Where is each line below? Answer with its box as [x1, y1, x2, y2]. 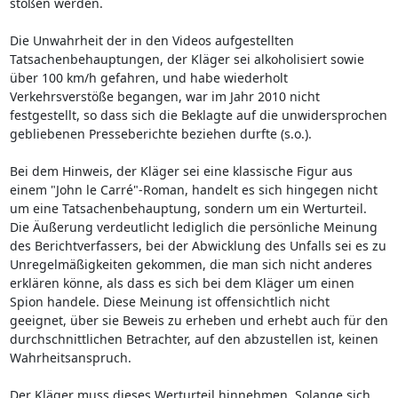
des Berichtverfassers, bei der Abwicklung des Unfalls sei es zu [9, 236, 386, 254]
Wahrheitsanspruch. [9, 348, 131, 366]
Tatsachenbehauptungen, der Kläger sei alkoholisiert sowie [9, 50, 364, 68]
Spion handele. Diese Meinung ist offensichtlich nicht [9, 292, 330, 310]
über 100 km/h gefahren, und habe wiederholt [9, 68, 288, 86]
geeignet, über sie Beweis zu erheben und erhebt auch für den [9, 311, 388, 329]
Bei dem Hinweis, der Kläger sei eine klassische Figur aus [9, 162, 353, 179]
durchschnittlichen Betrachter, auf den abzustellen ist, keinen [9, 330, 378, 347]
